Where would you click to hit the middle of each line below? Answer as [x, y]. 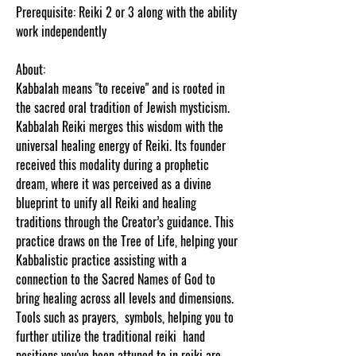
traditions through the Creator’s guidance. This [125, 222]
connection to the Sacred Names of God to [116, 279]
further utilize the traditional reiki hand [110, 336]
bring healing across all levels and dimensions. [125, 298]
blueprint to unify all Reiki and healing [106, 203]
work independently [61, 31]
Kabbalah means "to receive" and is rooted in [120, 88]
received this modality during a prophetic [112, 164]
